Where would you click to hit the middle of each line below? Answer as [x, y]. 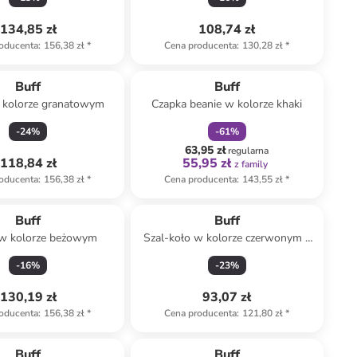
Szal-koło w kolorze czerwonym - [227, 238]
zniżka [219, 65]
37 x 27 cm [227, 254]
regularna [249, 151]
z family [251, 164]
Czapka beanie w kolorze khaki [227, 104]
